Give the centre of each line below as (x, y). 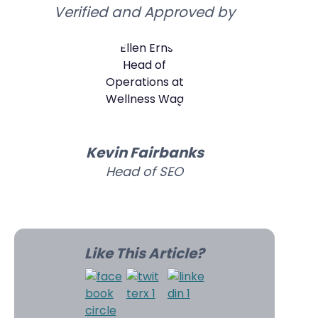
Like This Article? (145, 253)
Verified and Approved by (145, 12)
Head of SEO (145, 171)
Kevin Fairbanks (144, 153)
